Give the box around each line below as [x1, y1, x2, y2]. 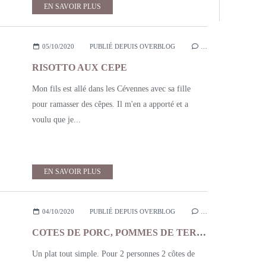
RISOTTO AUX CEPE [32, 62, 127, 72]
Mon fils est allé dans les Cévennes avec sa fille [32, 84, 191, 93]
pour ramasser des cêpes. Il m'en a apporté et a [32, 100, 188, 109]
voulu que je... [32, 115, 81, 124]
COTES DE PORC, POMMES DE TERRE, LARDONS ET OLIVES [197, 227, 206, 237]
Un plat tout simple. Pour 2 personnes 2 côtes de [32, 249, 195, 258]
